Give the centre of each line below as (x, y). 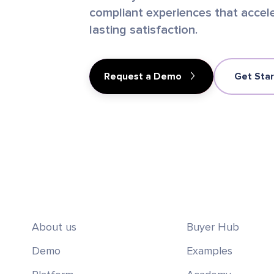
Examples (209, 251)
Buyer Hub (213, 227)
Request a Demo (143, 77)
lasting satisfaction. (144, 30)
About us (54, 227)
